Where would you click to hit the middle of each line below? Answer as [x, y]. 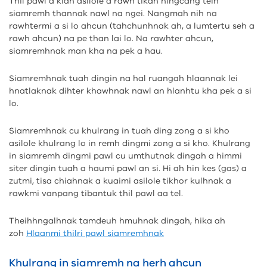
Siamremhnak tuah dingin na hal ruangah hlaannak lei [123, 78]
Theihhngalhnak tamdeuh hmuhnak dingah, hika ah [117, 221]
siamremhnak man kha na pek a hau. [86, 51]
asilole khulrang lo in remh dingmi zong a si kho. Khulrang [130, 143]
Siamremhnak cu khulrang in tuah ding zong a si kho [119, 131]
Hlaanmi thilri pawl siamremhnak [95, 233]
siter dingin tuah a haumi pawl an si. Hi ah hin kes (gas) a [128, 168]
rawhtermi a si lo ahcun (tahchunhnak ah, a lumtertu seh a [132, 26]
